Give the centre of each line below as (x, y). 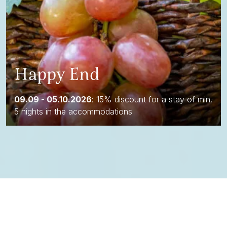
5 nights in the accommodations (73, 111)
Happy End (57, 73)
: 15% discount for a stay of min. (152, 99)
